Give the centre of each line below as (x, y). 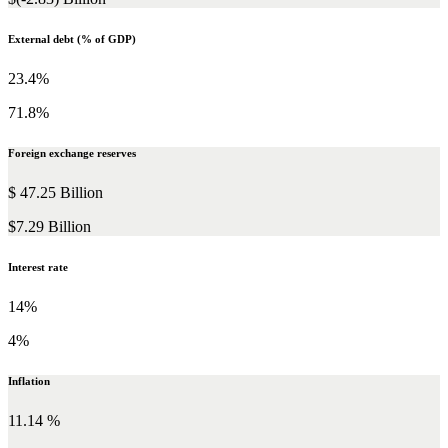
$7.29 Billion (49, 226)
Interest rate (38, 266)
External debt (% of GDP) (72, 39)
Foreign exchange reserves (72, 152)
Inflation (29, 380)
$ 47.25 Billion (55, 192)
